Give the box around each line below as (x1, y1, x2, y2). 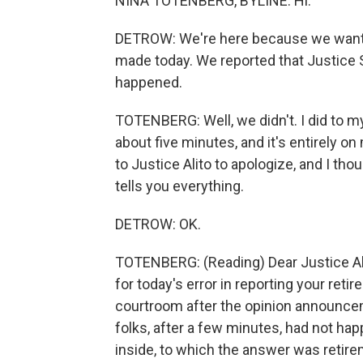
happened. (115, 74, 182, 91)
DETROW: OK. (115, 216, 201, 233)
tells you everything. (115, 177, 244, 194)
